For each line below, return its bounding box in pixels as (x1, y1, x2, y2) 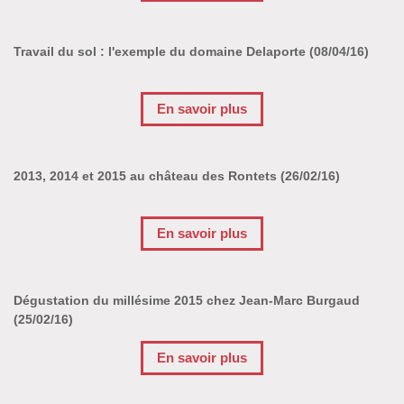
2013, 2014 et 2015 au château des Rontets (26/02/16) (14, 168, 340, 183)
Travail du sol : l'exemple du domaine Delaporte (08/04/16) (14, 43, 369, 59)
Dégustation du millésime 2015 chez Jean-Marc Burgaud (14, 292, 360, 308)
